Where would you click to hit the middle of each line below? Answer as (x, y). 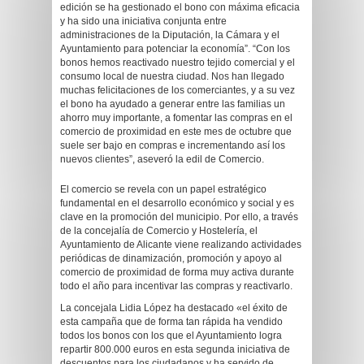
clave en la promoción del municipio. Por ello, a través (179, 217)
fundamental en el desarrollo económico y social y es (177, 203)
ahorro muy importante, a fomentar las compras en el (176, 118)
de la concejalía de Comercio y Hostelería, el (159, 231)
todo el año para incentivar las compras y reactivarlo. (178, 286)
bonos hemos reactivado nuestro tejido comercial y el (178, 63)
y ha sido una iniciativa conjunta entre (143, 21)
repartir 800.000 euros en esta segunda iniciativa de (175, 349)
